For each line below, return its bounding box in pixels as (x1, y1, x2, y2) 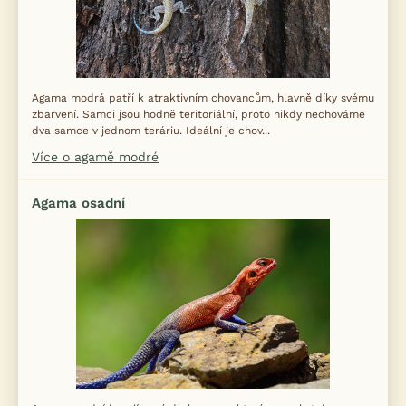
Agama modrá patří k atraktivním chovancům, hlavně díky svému (32, 92, 374, 104)
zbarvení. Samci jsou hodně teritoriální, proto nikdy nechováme (32, 108, 365, 121)
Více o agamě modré (32, 150, 159, 164)
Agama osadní (32, 195, 125, 211)
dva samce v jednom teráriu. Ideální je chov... (32, 124, 270, 137)
